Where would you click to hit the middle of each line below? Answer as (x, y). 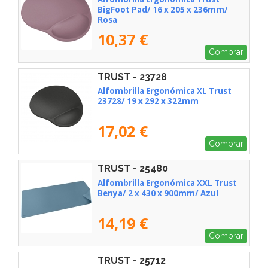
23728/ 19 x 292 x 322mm (148, 101)
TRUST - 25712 (132, 260)
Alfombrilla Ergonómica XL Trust (165, 91)
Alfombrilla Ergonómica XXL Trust (167, 183)
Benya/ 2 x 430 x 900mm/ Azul (158, 194)
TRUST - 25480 (133, 169)
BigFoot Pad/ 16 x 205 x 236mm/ (163, 9)
